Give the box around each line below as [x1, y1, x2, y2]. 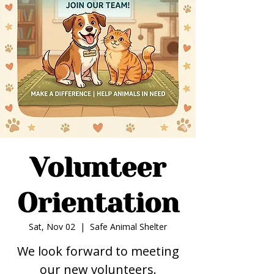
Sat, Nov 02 [29, 221, 75, 232]
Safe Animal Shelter [90, 221, 167, 232]
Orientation [17, 187, 179, 219]
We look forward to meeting [17, 243, 179, 259]
